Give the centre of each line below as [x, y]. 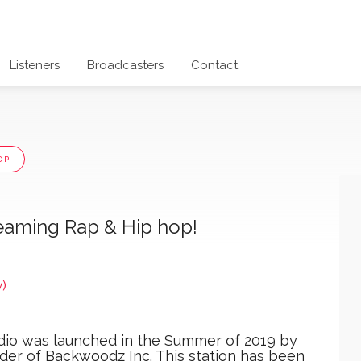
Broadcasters [125, 65]
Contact [214, 65]
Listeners [35, 65]
